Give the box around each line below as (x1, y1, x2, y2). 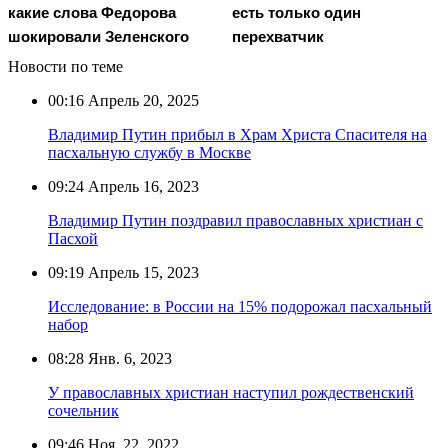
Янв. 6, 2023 (84, 350, 172, 368)
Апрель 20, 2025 (84, 92, 199, 110)
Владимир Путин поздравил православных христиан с (48, 212, 423, 230)
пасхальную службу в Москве (48, 144, 251, 162)
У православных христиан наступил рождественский (48, 384, 414, 402)
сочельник (48, 402, 119, 420)
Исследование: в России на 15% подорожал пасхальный (48, 298, 432, 316)
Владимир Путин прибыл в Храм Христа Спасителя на (48, 126, 427, 144)
